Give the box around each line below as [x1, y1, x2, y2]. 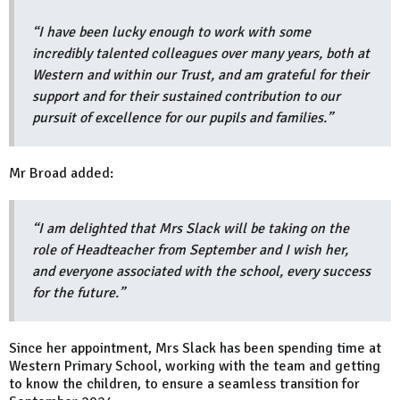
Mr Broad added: [9, 163, 117, 182]
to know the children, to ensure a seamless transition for [9, 374, 360, 393]
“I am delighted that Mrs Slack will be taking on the [32, 219, 349, 237]
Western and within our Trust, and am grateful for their [32, 65, 369, 84]
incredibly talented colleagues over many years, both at [32, 44, 370, 62]
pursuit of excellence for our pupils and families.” [32, 108, 337, 127]
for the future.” [32, 283, 129, 302]
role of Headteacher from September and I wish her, [32, 240, 348, 259]
